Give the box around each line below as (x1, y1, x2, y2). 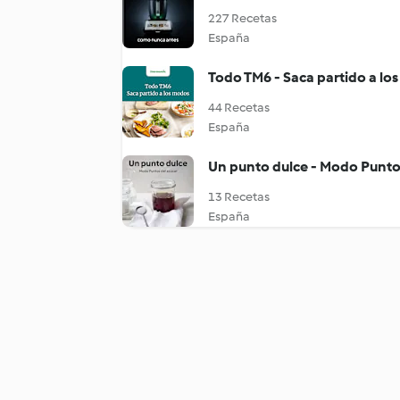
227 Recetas (208, 11, 277, 26)
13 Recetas (208, 189, 270, 204)
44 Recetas (208, 100, 270, 115)
